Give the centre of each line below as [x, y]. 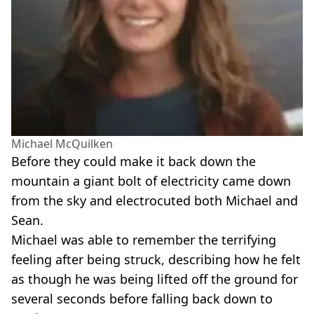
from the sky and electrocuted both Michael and [155, 200]
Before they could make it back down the [134, 161]
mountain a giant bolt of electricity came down [151, 180]
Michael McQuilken [62, 143]
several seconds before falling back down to [142, 298]
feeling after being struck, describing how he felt [156, 259]
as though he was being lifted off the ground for [155, 279]
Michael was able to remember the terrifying [144, 239]
